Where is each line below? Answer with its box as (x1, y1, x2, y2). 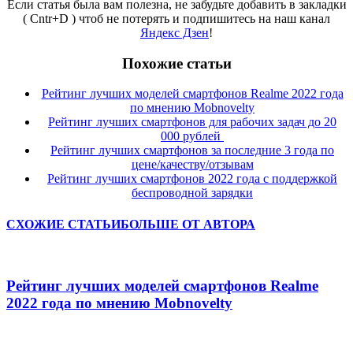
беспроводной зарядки (132, 186, 253, 200)
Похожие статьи (121, 54, 232, 72)
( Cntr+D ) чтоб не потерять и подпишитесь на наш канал (23, 11, 330, 25)
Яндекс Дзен (140, 25, 209, 39)
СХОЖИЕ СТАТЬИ (6, 217, 121, 231)
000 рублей (161, 129, 224, 143)
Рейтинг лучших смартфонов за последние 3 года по (50, 143, 334, 158)
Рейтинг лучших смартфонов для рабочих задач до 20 (48, 115, 336, 129)
